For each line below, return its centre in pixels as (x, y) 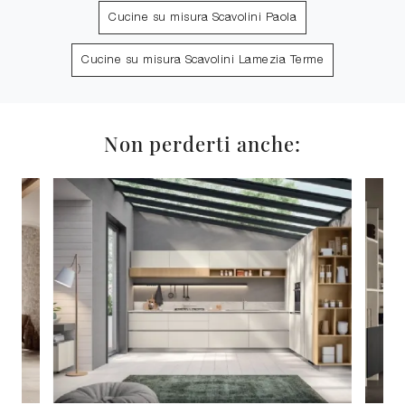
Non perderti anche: (202, 144)
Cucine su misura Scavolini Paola (202, 18)
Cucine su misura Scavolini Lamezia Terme (202, 61)
